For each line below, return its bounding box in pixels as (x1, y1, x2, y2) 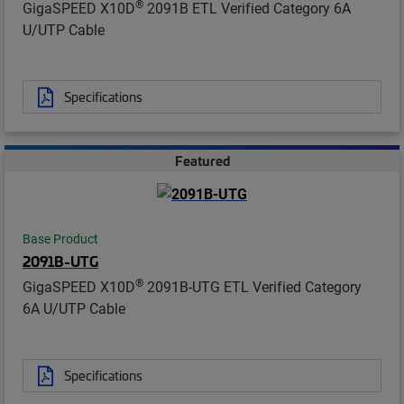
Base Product (23, 231, 98, 247)
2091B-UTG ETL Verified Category (143, 277, 362, 296)
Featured (174, 151, 230, 170)
